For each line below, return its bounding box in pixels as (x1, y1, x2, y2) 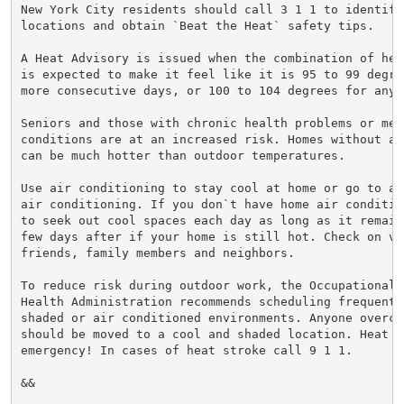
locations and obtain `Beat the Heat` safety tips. (20, 18, 374, 32)
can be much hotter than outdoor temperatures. (20, 148, 345, 162)
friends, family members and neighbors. (20, 245, 295, 260)
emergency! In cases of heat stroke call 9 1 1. (20, 343, 353, 357)
